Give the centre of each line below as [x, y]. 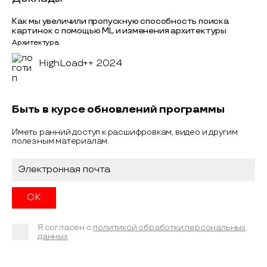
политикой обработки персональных [170, 228]
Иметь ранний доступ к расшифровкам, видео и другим [125, 132]
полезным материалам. [61, 141]
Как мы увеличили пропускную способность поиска [120, 21]
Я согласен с [66, 228]
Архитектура [35, 43]
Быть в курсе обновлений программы [118, 110]
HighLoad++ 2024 [80, 64]
